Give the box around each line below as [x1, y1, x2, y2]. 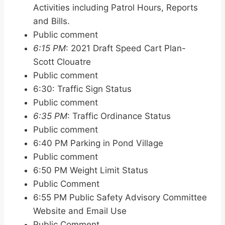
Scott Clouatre [33, 57, 91, 67]
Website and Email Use [33, 206, 127, 216]
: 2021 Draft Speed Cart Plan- [66, 43, 186, 54]
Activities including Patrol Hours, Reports [33, 3, 198, 13]
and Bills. [33, 16, 70, 27]
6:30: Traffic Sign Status [33, 84, 132, 94]
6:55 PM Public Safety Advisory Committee [33, 192, 207, 203]
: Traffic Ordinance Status [67, 111, 171, 122]
